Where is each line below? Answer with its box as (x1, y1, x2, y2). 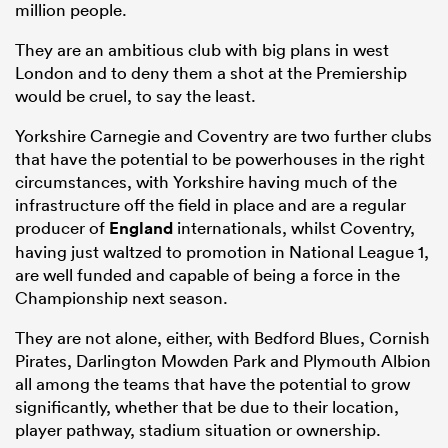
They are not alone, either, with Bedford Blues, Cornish (15, 327, 430, 349)
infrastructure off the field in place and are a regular (15, 194, 406, 216)
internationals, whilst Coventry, (173, 217, 415, 239)
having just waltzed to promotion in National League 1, (15, 241, 429, 263)
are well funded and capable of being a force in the (15, 264, 400, 286)
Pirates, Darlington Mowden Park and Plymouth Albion (15, 350, 431, 372)
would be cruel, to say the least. (15, 85, 256, 107)
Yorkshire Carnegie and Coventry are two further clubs (15, 125, 432, 147)
